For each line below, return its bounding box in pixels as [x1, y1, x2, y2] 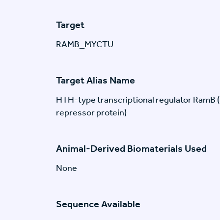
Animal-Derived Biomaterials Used [56, 142, 207, 155]
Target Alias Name [56, 74, 135, 86]
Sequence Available [56, 198, 140, 210]
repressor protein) [56, 107, 127, 118]
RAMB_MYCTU [56, 39, 113, 50]
